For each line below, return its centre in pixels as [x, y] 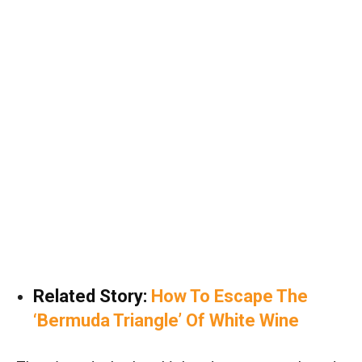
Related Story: [92, 296]
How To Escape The [229, 296]
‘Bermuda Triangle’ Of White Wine [166, 320]
